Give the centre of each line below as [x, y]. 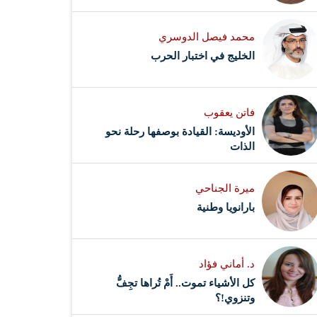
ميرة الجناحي [225, 188]
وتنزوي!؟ [235, 298]
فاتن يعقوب [230, 112]
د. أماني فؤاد [227, 264]
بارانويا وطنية [226, 207]
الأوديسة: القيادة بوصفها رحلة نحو [180, 131]
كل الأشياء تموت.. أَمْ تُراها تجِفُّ [186, 283]
